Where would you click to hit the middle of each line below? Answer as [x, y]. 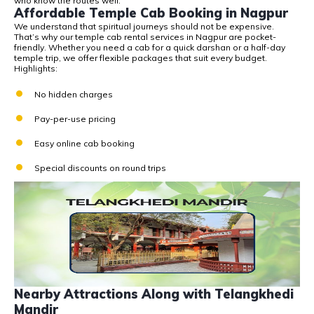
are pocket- [251, 37]
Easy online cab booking [84, 144]
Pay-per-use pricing [75, 119]
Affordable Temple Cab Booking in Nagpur [151, 13]
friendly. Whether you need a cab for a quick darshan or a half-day [150, 48]
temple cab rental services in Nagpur [151, 37]
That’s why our [45, 37]
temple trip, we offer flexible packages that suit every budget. [141, 58]
